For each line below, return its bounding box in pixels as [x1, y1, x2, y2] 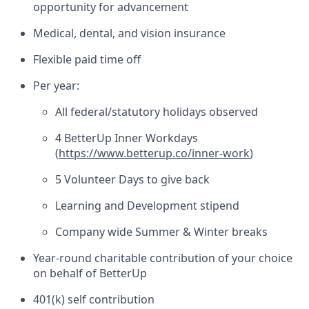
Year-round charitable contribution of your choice [33, 250, 292, 266]
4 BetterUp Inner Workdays [55, 130, 198, 146]
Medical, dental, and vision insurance [33, 26, 226, 41]
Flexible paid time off [33, 52, 141, 68]
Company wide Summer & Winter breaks [55, 224, 268, 240]
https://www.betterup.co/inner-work [59, 146, 250, 161]
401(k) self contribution [33, 292, 154, 308]
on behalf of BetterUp [33, 266, 147, 281]
